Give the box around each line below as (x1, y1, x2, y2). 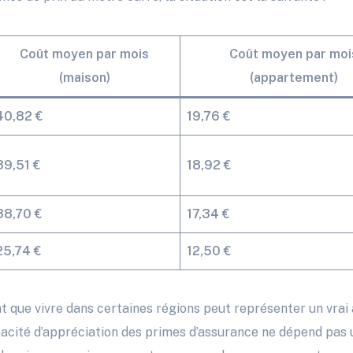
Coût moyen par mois (20, 46, 149, 62)
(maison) (58, 70, 110, 86)
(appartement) (249, 70, 338, 86)
